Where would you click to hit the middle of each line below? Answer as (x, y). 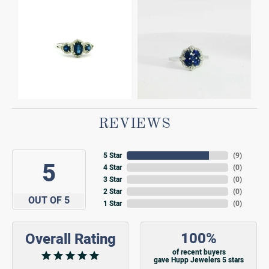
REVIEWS (134, 124)
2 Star (112, 192)
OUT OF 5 (49, 200)
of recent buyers (199, 252)
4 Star (112, 168)
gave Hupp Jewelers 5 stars (199, 260)
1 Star (112, 204)
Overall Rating (70, 239)
